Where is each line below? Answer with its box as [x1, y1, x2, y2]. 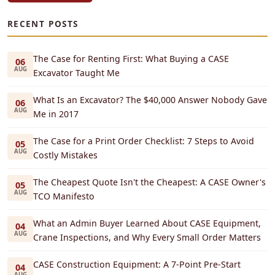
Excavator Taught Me [33, 67, 120, 79]
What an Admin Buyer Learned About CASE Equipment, [33, 217, 261, 230]
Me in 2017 [33, 108, 79, 120]
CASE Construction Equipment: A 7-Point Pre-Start [33, 258, 241, 271]
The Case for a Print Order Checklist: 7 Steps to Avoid [33, 135, 254, 147]
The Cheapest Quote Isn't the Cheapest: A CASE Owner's [33, 176, 266, 188]
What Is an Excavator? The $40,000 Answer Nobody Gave [33, 94, 267, 106]
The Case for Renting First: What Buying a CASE [33, 53, 229, 65]
